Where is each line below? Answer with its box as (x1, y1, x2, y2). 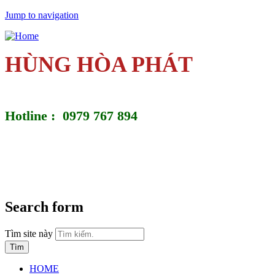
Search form (5, 198, 83, 215)
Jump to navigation (5, 10, 79, 20)
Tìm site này (5, 228, 55, 239)
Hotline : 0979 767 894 (5, 108, 141, 123)
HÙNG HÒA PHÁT (5, 52, 193, 77)
